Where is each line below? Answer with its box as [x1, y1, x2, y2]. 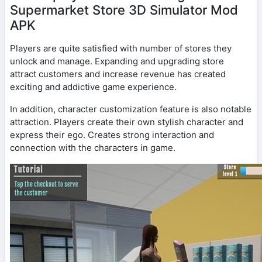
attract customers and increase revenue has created [10, 68, 226, 80]
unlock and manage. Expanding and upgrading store [10, 55, 224, 67]
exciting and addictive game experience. [10, 81, 177, 92]
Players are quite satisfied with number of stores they [10, 42, 232, 54]
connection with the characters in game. [10, 142, 175, 153]
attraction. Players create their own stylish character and [10, 116, 243, 127]
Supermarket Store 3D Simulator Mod [10, 2, 238, 18]
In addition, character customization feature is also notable [10, 103, 251, 115]
